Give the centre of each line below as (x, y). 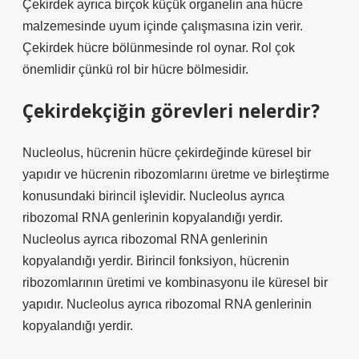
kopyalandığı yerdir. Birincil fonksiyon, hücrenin (156, 261)
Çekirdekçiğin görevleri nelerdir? (171, 111)
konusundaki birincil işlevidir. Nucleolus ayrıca (153, 196)
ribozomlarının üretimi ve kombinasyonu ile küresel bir (175, 282)
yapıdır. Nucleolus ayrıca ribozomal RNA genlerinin (167, 304)
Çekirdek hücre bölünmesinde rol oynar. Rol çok (159, 48)
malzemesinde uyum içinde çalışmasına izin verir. (163, 26)
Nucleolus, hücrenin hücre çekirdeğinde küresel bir (167, 153)
